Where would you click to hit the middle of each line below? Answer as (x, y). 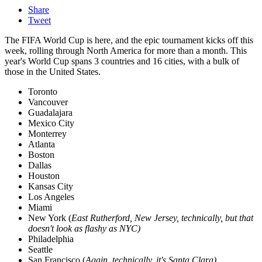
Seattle (40, 250)
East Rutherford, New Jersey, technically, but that (162, 218)
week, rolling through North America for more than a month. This (126, 51)
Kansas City (51, 187)
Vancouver (48, 102)
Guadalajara (50, 113)
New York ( (50, 218)
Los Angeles (51, 197)
